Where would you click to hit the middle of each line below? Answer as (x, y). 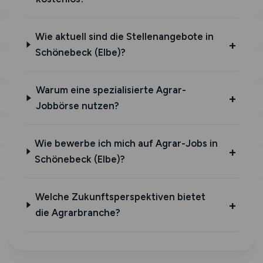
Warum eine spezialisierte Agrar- (111, 90)
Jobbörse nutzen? (77, 106)
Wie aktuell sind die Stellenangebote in (124, 36)
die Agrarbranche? (77, 213)
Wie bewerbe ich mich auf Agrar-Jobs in (127, 143)
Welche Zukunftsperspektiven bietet (120, 197)
